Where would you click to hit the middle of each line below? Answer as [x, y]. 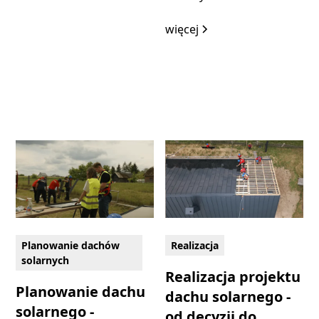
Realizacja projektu [233, 276]
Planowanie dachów [71, 245]
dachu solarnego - [228, 296]
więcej [182, 30]
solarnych [46, 260]
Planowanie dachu [81, 291]
